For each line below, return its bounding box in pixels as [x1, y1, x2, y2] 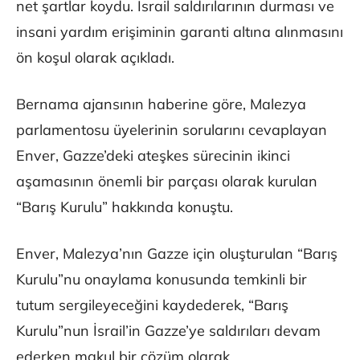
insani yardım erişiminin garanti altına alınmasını [16, 22, 343, 42]
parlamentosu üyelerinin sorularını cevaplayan [16, 121, 327, 140]
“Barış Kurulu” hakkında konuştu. [16, 198, 233, 217]
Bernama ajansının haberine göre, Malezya [16, 95, 306, 114]
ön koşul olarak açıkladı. [16, 48, 174, 67]
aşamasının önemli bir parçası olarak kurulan [16, 172, 317, 191]
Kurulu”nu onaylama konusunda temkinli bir [16, 270, 307, 289]
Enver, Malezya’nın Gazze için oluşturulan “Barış [16, 244, 337, 264]
